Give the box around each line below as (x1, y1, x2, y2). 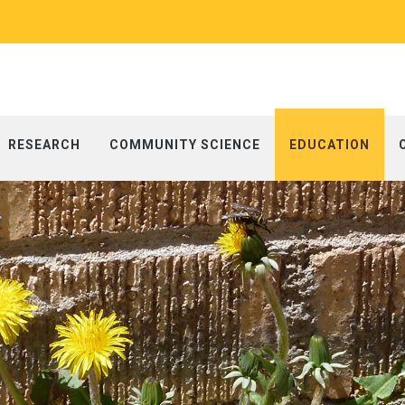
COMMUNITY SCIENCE (109, 137, 260, 152)
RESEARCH (8, 137, 80, 152)
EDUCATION (289, 137, 370, 152)
